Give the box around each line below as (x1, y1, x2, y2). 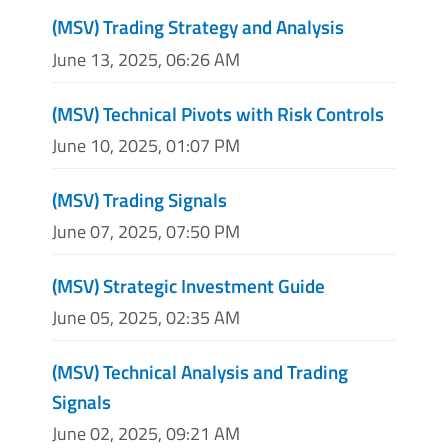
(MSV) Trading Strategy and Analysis (52, 12, 344, 42)
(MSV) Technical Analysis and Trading (52, 357, 348, 387)
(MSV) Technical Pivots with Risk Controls (52, 98, 384, 128)
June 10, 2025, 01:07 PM (52, 131, 240, 159)
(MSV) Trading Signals (52, 184, 227, 214)
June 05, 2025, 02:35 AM (52, 304, 240, 332)
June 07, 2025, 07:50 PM (52, 217, 240, 245)
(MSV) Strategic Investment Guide (52, 270, 325, 300)
